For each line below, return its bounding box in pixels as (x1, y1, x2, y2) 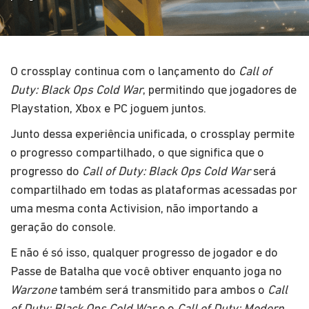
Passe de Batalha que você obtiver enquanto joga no (10, 265, 282, 279)
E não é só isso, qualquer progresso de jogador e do (10, 246, 278, 260)
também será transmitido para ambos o (57, 283, 268, 297)
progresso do (10, 165, 82, 179)
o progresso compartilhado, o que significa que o (10, 146, 264, 160)
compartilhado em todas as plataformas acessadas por (10, 183, 297, 197)
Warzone (10, 283, 57, 297)
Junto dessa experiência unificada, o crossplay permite (10, 128, 295, 141)
